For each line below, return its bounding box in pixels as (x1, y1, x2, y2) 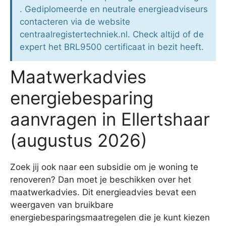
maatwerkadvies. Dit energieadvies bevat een (10, 187, 196, 198)
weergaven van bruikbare (10, 200, 114, 210)
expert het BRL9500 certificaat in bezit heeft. (20, 42, 204, 52)
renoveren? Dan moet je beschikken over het (10, 175, 191, 185)
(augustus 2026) (10, 130, 147, 151)
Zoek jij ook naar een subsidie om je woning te (10, 162, 198, 173)
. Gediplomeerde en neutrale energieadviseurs (20, 4, 208, 15)
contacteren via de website (20, 17, 130, 27)
